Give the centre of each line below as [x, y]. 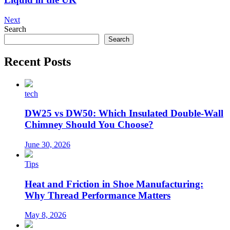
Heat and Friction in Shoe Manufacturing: [114, 184]
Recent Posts [37, 61]
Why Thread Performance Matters [98, 195]
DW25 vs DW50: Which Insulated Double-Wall [124, 113]
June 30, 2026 [47, 144]
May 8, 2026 [45, 215]
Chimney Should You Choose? [89, 125]
